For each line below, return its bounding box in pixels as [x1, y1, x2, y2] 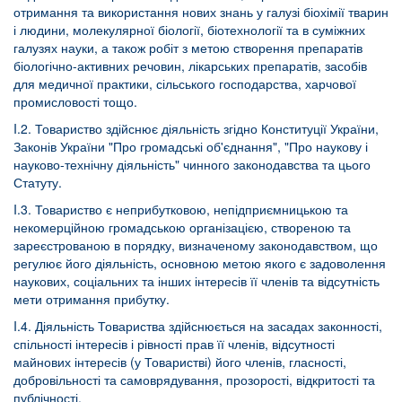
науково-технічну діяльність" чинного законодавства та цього [13, 155, 371, 173]
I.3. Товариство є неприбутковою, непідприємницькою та [13, 200, 348, 218]
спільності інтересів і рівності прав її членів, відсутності [13, 335, 335, 353]
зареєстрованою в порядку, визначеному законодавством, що [13, 236, 378, 254]
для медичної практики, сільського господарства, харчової [13, 74, 356, 92]
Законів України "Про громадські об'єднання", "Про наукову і [13, 137, 368, 155]
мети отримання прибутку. [13, 290, 170, 308]
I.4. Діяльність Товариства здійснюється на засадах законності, [13, 317, 382, 335]
